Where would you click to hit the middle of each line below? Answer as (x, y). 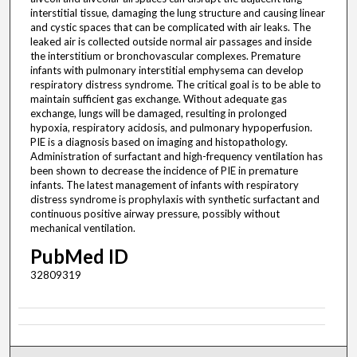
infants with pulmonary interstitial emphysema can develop (167, 70)
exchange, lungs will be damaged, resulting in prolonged (158, 113)
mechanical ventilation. (82, 228)
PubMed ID (79, 256)
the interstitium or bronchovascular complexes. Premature (165, 55)
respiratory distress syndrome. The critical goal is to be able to (175, 84)
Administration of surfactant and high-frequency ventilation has (176, 156)
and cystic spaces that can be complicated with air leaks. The (170, 27)
